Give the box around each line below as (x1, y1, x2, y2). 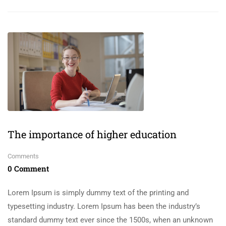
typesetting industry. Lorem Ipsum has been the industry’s (8, 201, 200, 211)
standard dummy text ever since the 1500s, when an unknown (8, 215, 213, 224)
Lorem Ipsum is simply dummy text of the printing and (8, 188, 189, 197)
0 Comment (8, 163, 49, 174)
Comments (8, 152, 39, 160)
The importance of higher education (8, 127, 177, 141)
